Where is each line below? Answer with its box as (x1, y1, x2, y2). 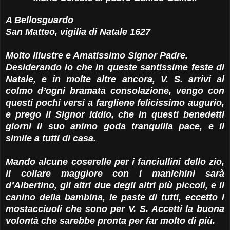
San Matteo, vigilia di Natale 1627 (6, 27, 150, 37)
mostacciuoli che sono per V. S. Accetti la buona (6, 204, 224, 215)
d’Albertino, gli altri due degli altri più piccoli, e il (6, 180, 224, 191)
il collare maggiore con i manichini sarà (6, 168, 224, 179)
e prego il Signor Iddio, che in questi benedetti (6, 109, 224, 120)
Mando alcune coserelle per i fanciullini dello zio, (6, 157, 224, 167)
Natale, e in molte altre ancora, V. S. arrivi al (6, 74, 224, 85)
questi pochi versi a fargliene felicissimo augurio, (6, 98, 224, 108)
